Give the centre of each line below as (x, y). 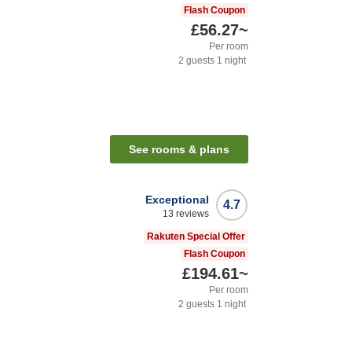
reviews (191, 214)
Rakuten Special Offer (196, 237)
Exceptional (177, 200)
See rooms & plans (179, 150)
